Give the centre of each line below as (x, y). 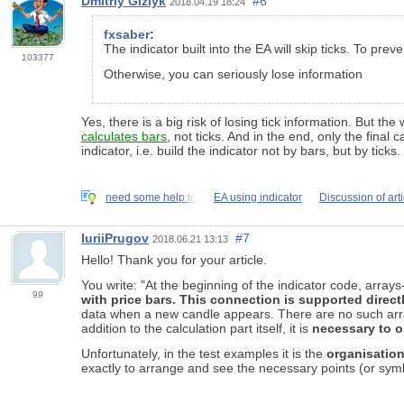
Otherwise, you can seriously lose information (233, 73)
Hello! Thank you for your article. (174, 260)
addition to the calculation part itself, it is (197, 329)
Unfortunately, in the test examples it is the (204, 354)
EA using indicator (258, 197)
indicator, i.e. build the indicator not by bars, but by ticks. (241, 150)
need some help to (151, 197)
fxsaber (127, 34)
